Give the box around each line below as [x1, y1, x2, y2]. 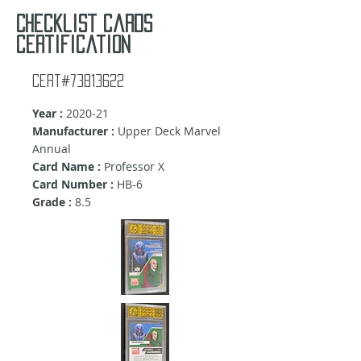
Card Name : [32, 159, 101, 175]
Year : [32, 106, 63, 122]
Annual [32, 141, 71, 157]
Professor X [101, 159, 164, 175]
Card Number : [32, 176, 114, 193]
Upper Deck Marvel [118, 123, 221, 139]
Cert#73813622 [32, 74, 124, 88]
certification [16, 35, 131, 54]
